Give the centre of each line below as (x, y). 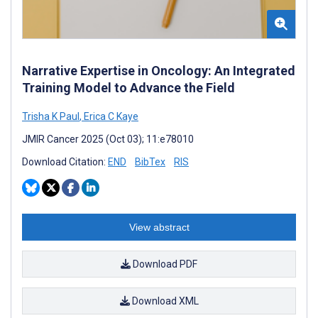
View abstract (159, 227)
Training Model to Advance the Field (128, 87)
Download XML (164, 301)
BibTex (150, 161)
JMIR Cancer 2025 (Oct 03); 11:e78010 (108, 139)
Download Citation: (65, 161)
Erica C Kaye (110, 116)
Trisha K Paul (51, 116)
